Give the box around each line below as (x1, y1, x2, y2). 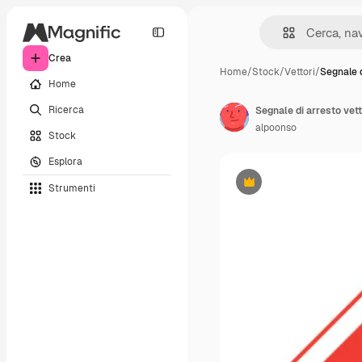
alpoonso (255, 121, 297, 134)
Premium (247, 181, 290, 195)
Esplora (48, 154, 82, 168)
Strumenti (48, 181, 95, 195)
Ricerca (48, 103, 84, 116)
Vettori (284, 65, 315, 78)
